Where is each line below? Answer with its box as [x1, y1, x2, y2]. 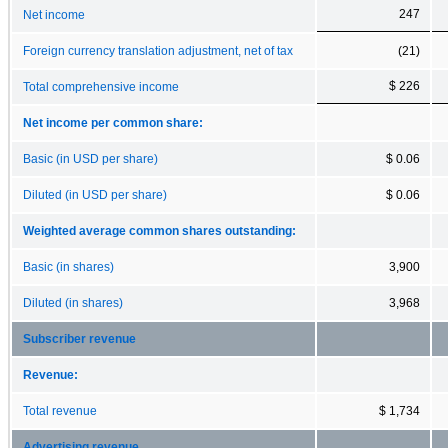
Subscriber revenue [23, 332, 136, 345]
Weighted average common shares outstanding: [23, 224, 296, 237]
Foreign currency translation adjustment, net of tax [23, 44, 293, 57]
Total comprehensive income [23, 80, 179, 93]
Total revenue [23, 404, 97, 417]
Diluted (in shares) [23, 296, 123, 309]
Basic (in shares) [23, 260, 114, 273]
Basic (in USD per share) [23, 152, 158, 165]
